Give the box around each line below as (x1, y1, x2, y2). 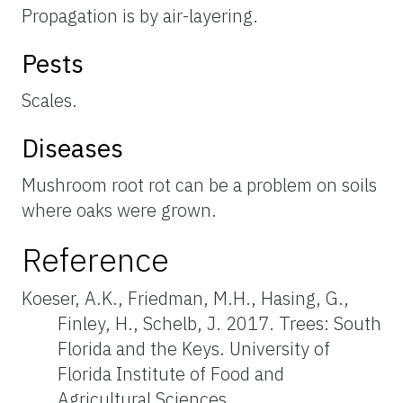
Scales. (22, 87, 77, 112)
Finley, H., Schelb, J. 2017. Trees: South (58, 310, 381, 336)
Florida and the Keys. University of (58, 336, 330, 361)
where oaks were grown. (22, 197, 217, 222)
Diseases (22, 130, 123, 165)
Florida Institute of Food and (58, 361, 284, 386)
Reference (22, 237, 169, 281)
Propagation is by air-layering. (22, 3, 258, 28)
